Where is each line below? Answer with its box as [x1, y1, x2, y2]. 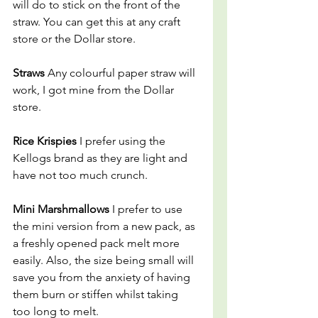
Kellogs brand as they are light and [13, 151, 190, 165]
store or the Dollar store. [13, 32, 136, 45]
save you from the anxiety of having [13, 270, 193, 284]
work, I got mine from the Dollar [13, 83, 177, 97]
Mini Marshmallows [13, 202, 112, 216]
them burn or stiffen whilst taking [13, 287, 181, 301]
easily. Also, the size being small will [13, 253, 197, 267]
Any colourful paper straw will [48, 66, 198, 79]
